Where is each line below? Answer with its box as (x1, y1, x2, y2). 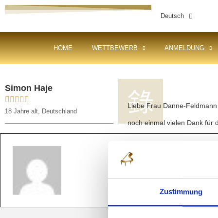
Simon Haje (5, 83, 53, 93)
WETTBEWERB (92, 44, 138, 52)
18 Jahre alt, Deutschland (5, 108, 77, 115)
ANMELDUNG (164, 44, 205, 52)
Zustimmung (159, 187, 203, 196)
